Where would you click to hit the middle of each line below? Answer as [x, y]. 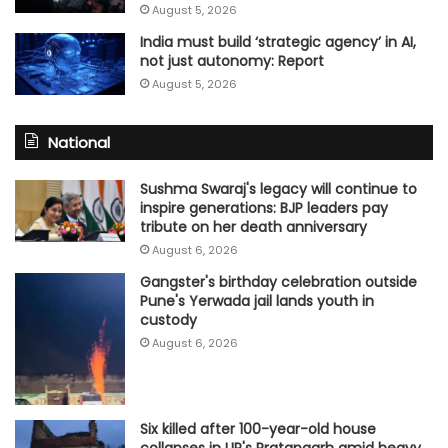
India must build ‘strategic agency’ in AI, [278, 42]
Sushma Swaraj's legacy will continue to [278, 189]
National [79, 142]
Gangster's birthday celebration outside [278, 282]
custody [168, 320]
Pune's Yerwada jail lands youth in [257, 301]
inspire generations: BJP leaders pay [264, 208]
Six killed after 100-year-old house [258, 428]
